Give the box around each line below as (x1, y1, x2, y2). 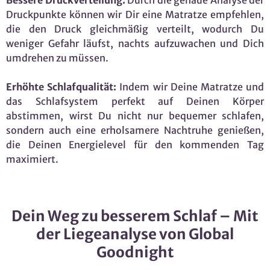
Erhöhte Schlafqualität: (6, 81, 117, 93)
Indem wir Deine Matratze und (116, 81, 265, 93)
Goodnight (96, 243, 174, 262)
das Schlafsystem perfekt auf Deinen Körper (6, 95, 264, 108)
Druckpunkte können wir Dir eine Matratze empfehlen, (6, 8, 264, 21)
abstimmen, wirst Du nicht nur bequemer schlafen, (6, 110, 264, 122)
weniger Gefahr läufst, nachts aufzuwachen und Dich (6, 37, 264, 50)
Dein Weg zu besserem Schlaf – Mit (11, 207, 259, 226)
